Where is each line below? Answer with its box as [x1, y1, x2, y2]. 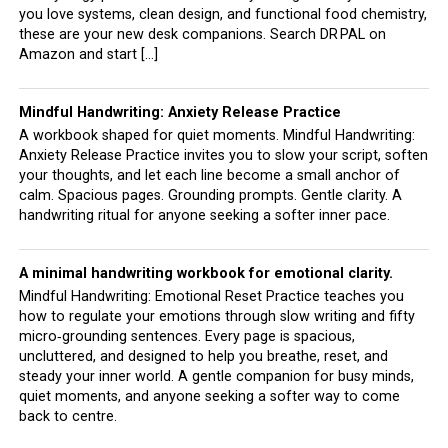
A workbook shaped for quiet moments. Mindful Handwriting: [18, 127, 415, 144]
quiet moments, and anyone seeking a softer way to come [18, 388, 400, 405]
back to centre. [18, 408, 117, 425]
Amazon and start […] [18, 46, 158, 63]
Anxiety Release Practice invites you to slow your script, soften [18, 147, 428, 164]
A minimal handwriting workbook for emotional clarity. [18, 265, 393, 282]
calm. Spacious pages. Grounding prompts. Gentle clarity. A [18, 187, 402, 204]
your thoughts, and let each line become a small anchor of [18, 167, 400, 184]
